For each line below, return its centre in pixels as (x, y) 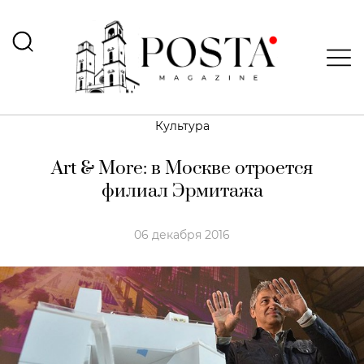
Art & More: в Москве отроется (182, 169)
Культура (182, 126)
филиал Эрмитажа (182, 191)
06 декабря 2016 (182, 235)
